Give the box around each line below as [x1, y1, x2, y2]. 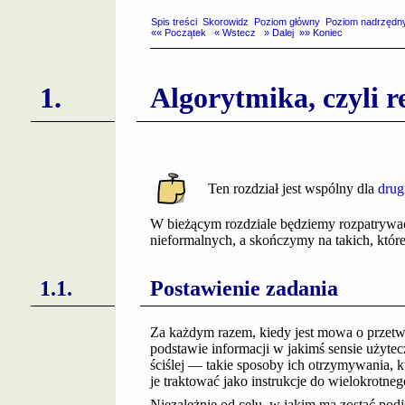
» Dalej [260, 27, 294, 38]
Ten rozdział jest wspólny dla [207, 180, 378, 196]
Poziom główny [253, 16, 320, 27]
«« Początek [151, 27, 207, 38]
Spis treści [151, 16, 198, 27]
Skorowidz [202, 16, 249, 27]
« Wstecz [212, 27, 256, 38]
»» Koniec [298, 27, 343, 38]
